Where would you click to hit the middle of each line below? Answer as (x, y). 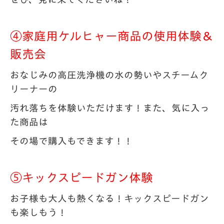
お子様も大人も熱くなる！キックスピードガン (109, 198)
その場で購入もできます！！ (71, 141)
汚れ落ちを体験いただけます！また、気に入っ (110, 108)
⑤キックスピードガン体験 (81, 177)
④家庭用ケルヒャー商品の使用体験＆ (112, 36)
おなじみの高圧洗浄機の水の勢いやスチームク (109, 75)
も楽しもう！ (38, 212)
